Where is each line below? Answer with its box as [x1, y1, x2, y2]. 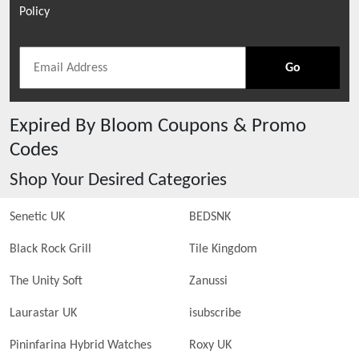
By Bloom [75, 116, 153, 136]
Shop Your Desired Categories [10, 171, 227, 190]
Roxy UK [189, 339, 232, 352]
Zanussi [189, 275, 228, 288]
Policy [19, 6, 50, 18]
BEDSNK [189, 211, 231, 224]
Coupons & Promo [153, 116, 306, 136]
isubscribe [189, 307, 241, 320]
